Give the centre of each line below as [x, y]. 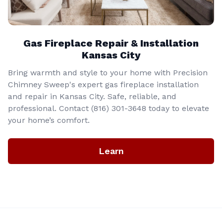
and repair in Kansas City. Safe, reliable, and [92, 96]
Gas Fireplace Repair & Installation [111, 43]
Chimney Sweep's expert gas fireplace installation [103, 84]
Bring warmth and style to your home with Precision [108, 72]
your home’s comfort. [49, 120]
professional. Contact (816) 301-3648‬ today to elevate [109, 108]
